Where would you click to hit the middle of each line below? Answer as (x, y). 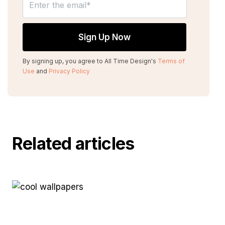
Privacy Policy (69, 71)
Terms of (171, 61)
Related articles (73, 144)
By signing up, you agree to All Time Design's (90, 61)
